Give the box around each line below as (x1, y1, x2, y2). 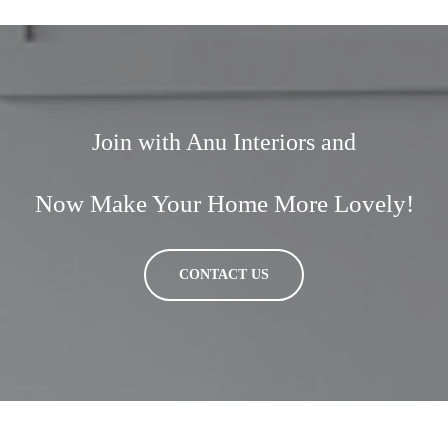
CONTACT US (179, 266, 269, 282)
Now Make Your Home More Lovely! (34, 189, 414, 217)
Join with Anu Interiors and (92, 128, 356, 155)
